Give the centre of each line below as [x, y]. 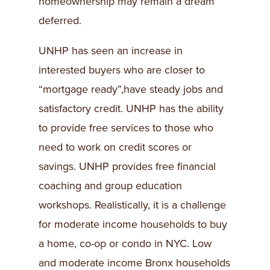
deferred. [60, 20]
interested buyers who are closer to [122, 70]
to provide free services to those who [126, 128]
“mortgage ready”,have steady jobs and [131, 89]
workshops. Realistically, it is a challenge [132, 205]
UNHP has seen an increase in [111, 51]
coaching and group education [110, 186]
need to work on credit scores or [115, 147]
